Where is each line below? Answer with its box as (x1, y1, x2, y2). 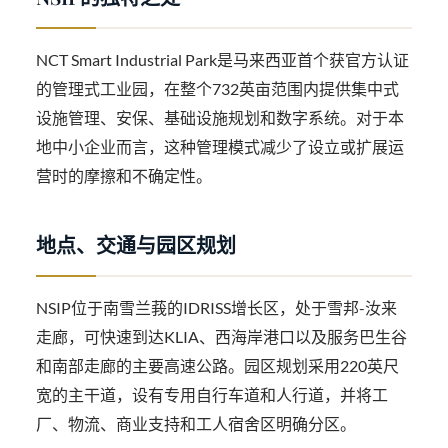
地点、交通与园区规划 (36, 231, 237, 259)
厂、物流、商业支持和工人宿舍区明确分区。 (36, 414, 357, 434)
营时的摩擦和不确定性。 (36, 166, 213, 186)
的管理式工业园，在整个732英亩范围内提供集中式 (36, 79, 400, 99)
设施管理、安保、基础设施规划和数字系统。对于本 (36, 108, 405, 128)
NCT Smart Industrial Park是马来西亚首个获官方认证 (36, 50, 410, 70)
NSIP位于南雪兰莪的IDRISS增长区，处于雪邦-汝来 (36, 298, 398, 318)
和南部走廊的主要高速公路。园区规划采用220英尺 (36, 356, 400, 376)
